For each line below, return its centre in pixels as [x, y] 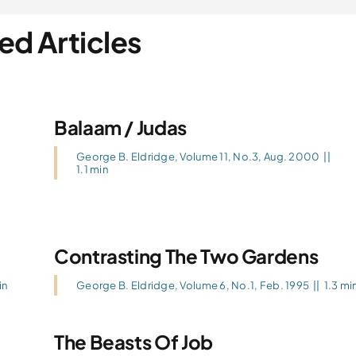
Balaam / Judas [120, 127]
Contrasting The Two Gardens [186, 256]
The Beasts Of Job [133, 342]
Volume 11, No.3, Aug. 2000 [250, 157]
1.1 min [92, 169]
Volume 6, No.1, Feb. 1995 [245, 285]
